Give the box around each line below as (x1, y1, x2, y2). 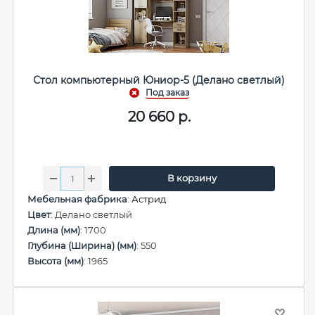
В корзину (167, 172, 217, 184)
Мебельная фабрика (27, 193, 127, 205)
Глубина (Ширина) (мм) (27, 240, 136, 251)
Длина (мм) (27, 224, 80, 236)
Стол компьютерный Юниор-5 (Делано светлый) (33, 74, 285, 86)
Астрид (131, 193, 166, 205)
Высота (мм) (27, 255, 84, 266)
